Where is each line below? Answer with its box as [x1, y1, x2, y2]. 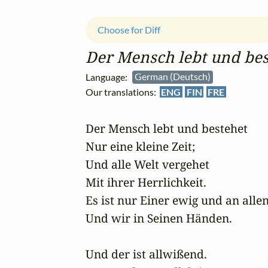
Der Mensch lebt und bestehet [86, 120, 248, 136]
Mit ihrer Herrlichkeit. [86, 173, 206, 190]
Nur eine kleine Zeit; [86, 138, 195, 154]
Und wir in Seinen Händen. [86, 209, 232, 226]
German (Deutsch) [135, 71, 212, 83]
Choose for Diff [98, 24, 160, 36]
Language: [86, 71, 132, 83]
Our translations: [86, 86, 160, 98]
